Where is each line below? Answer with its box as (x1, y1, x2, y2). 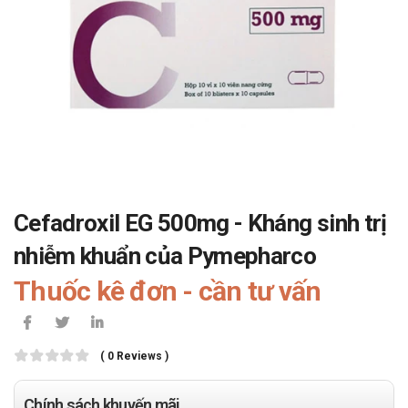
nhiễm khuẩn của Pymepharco (14, 242, 317, 270)
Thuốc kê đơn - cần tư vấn (14, 275, 321, 307)
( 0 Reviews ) (100, 350, 168, 362)
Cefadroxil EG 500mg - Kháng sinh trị (14, 209, 387, 237)
